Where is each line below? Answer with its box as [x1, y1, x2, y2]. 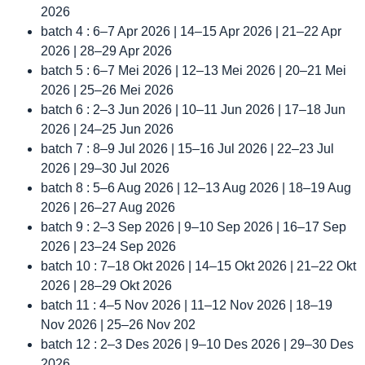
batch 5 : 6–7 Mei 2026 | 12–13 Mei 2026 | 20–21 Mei [41, 64, 346, 78]
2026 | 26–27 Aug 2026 [41, 200, 175, 215]
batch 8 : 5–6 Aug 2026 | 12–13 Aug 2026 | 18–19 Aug [41, 181, 351, 196]
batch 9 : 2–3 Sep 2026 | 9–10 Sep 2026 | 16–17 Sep [41, 220, 346, 235]
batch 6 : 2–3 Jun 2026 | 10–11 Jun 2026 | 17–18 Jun [41, 103, 345, 117]
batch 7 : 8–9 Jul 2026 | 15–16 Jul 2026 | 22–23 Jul [41, 142, 334, 156]
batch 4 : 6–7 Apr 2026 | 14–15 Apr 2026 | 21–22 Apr [41, 24, 341, 39]
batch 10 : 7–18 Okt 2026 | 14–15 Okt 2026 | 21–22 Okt [41, 259, 356, 274]
